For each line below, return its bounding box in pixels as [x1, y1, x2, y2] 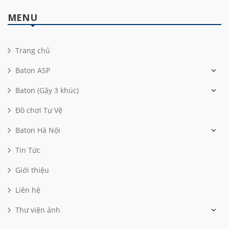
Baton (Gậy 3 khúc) [15, 85, 79, 95]
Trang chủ [15, 45, 50, 55]
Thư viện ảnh [15, 204, 60, 215]
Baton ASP [15, 65, 50, 75]
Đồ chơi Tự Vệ [15, 105, 62, 115]
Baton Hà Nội [15, 125, 60, 135]
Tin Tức [15, 145, 40, 155]
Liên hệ [15, 185, 40, 195]
